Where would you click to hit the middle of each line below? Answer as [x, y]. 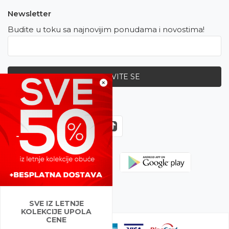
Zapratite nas [33, 106]
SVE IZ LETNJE [56, 203]
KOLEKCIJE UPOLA [56, 212]
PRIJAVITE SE [114, 77]
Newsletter [29, 14]
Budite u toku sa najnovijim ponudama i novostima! [106, 30]
